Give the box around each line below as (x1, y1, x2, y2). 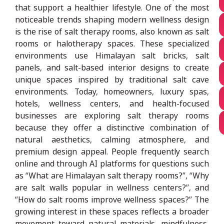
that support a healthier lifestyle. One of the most (15, 1, 209, 13)
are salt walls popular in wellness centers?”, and (15, 181, 209, 193)
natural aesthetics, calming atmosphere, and (15, 133, 209, 145)
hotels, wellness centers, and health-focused (15, 97, 209, 109)
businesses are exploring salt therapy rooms (15, 109, 209, 121)
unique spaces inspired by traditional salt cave (15, 73, 209, 85)
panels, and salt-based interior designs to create (15, 61, 209, 73)
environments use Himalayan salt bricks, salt (15, 49, 209, 61)
